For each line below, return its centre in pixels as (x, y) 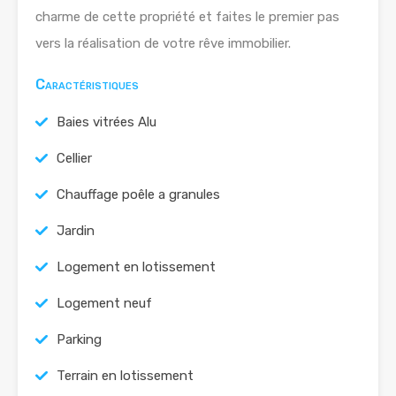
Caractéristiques (87, 84)
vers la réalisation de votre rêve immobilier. (163, 43)
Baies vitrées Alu (107, 122)
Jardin (76, 231)
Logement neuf (104, 303)
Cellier (74, 158)
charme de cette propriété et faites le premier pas (187, 17)
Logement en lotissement (136, 267)
